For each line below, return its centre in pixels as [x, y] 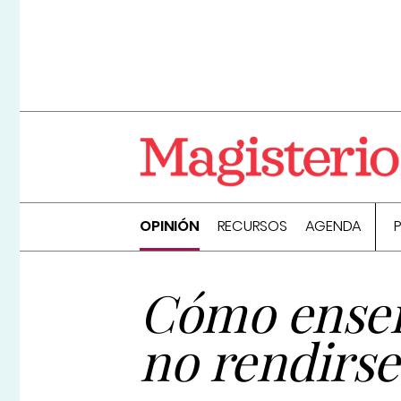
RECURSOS [252, 226]
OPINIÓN [170, 226]
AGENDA [333, 226]
